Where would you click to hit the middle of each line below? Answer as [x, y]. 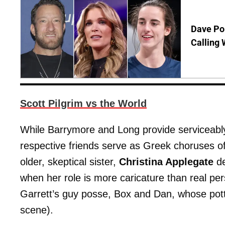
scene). [37, 210]
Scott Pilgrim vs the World [83, 103]
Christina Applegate [166, 161]
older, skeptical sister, [70, 161]
